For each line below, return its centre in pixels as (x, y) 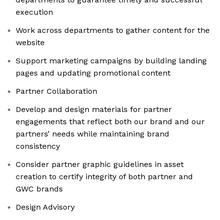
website (30, 43)
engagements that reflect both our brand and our (110, 122)
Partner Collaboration (56, 91)
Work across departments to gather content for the (113, 30)
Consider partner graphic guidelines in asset (100, 165)
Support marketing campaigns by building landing (111, 61)
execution (34, 12)
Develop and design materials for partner (94, 110)
